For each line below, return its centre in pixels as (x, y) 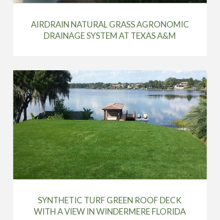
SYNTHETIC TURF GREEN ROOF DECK (110, 200)
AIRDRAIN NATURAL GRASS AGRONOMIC (110, 24)
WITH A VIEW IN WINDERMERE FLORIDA (110, 212)
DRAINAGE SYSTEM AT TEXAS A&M (110, 35)
